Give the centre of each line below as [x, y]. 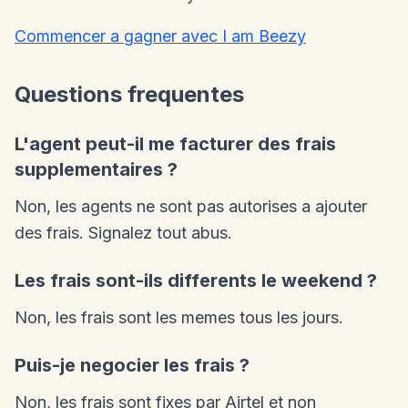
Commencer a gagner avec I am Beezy [160, 36]
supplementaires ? [96, 169]
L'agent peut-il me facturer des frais [175, 144]
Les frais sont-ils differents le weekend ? [196, 280]
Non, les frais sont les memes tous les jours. [179, 317]
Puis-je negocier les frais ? [132, 365]
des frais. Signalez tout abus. [123, 233]
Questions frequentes [129, 94]
